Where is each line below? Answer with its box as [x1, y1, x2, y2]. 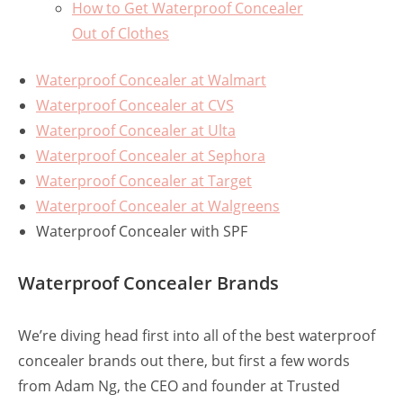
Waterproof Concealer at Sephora [36, 146, 265, 166]
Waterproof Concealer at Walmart [36, 70, 266, 91]
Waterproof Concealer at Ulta [36, 121, 236, 141]
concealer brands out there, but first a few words [18, 351, 350, 372]
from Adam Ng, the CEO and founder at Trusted [18, 376, 340, 397]
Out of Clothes [72, 23, 169, 44]
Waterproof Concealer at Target [36, 171, 252, 192]
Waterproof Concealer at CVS [36, 95, 234, 116]
